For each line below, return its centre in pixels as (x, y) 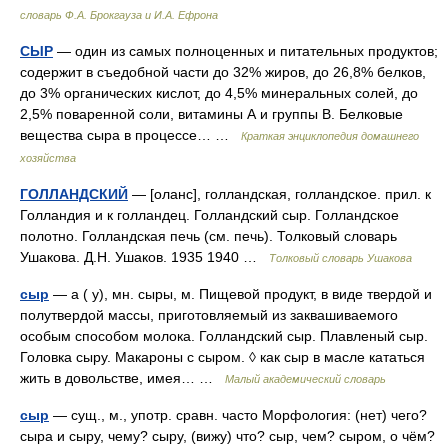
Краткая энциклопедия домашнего (330, 136)
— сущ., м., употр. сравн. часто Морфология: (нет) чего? (238, 415)
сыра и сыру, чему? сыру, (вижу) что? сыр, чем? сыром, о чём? (227, 436)
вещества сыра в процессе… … (130, 135)
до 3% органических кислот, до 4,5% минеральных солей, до (219, 93)
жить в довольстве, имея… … (122, 378)
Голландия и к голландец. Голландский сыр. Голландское (209, 215)
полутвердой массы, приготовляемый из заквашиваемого (209, 315)
